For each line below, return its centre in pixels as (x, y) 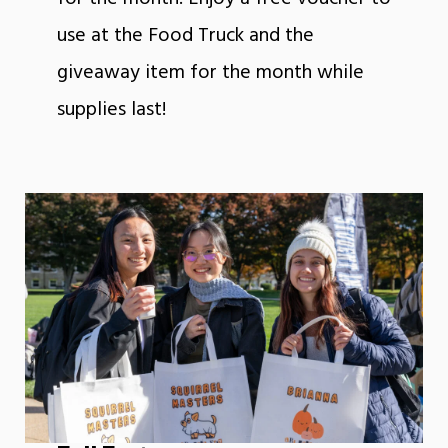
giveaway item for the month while (210, 72)
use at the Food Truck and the (185, 35)
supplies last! (111, 109)
